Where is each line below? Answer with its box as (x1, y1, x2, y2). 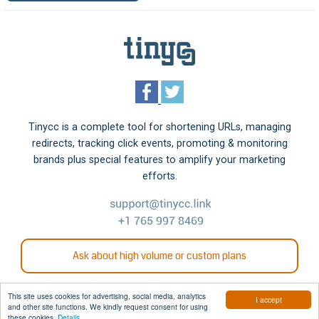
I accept (255, 294, 282, 305)
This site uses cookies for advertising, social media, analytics (8, 291, 206, 301)
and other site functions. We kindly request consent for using (8, 301, 208, 312)
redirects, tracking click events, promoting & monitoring (31, 137, 288, 150)
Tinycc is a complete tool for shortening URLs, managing (28, 120, 291, 133)
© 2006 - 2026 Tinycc (117, 306, 202, 318)
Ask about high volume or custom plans (73, 248, 246, 263)
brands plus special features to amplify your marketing (33, 153, 286, 166)
